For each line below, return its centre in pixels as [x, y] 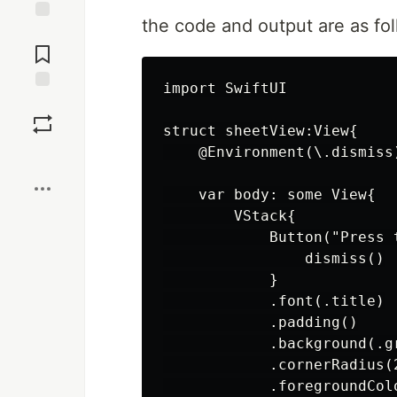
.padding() [261, 322]
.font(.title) [274, 301]
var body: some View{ [269, 195]
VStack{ [230, 216]
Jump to [43, 33]
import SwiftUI [225, 88]
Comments [43, 48]
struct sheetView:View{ [261, 131]
